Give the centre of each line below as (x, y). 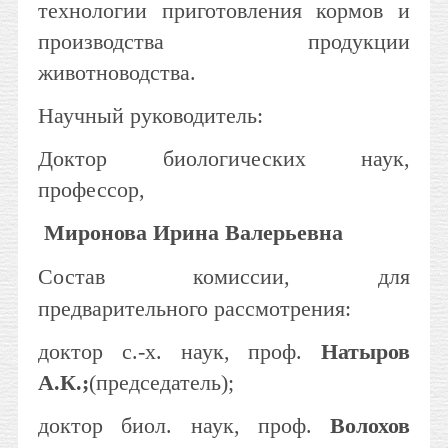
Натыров (356, 351)
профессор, (91, 189)
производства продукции (224, 41)
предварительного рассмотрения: (194, 308)
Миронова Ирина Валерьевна (193, 232)
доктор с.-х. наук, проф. (170, 351)
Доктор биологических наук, (224, 158)
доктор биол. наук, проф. (175, 425)
